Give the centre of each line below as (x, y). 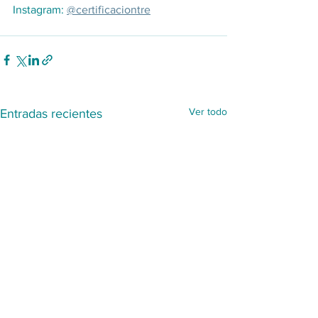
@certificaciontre (109, 10)
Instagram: (40, 10)
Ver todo (208, 111)
